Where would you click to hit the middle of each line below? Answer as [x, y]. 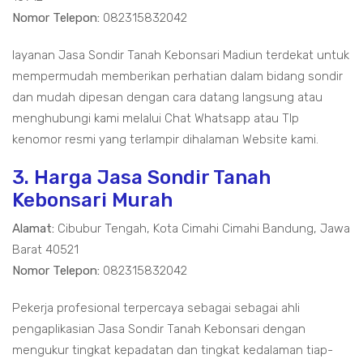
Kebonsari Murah [92, 200]
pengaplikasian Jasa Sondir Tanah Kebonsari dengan [159, 329]
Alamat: [33, 228]
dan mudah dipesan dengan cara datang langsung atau [167, 97]
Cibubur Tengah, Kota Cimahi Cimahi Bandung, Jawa [202, 228]
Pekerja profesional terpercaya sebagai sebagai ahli [156, 308]
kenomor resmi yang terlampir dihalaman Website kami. [165, 139]
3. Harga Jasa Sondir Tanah [141, 177]
